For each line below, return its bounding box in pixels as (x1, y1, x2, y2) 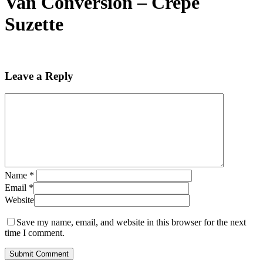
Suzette (5, 14, 63, 35)
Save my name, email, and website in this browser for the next (16, 217, 246, 228)
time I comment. (5, 228, 65, 238)
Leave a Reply (5, 69, 73, 82)
